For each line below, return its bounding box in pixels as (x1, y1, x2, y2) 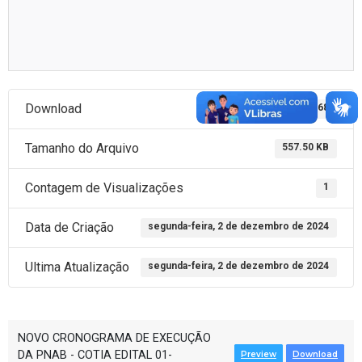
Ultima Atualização (25, 259, 129, 275)
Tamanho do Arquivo (25, 140, 139, 156)
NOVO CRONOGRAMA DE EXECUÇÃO (18, 330, 211, 345)
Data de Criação (25, 219, 114, 235)
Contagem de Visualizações (25, 179, 183, 196)
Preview (241, 348, 276, 360)
